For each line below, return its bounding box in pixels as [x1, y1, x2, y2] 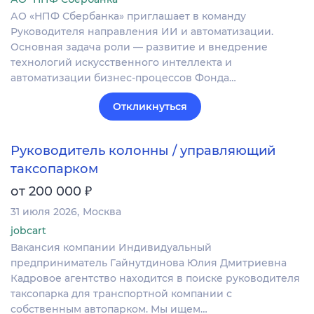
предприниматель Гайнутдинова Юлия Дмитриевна [11, 257, 287, 270]
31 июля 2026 [11, 205, 77, 219]
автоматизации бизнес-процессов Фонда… [11, 71, 236, 84]
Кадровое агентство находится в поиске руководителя [11, 272, 300, 285]
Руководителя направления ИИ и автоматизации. [11, 25, 273, 38]
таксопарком [11, 161, 98, 177]
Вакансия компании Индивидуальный [11, 241, 212, 254]
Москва [83, 205, 121, 219]
